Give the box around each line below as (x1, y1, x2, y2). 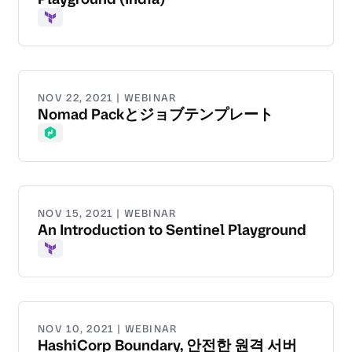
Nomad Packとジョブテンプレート (38, 104, 273, 125)
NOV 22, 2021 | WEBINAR (38, 91, 177, 105)
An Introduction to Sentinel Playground (38, 220, 306, 240)
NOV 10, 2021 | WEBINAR (38, 322, 178, 336)
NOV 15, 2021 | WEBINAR (38, 207, 177, 221)
